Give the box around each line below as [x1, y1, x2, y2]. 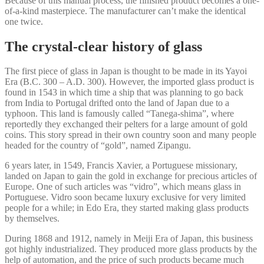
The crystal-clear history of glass [5, 38, 202, 54]
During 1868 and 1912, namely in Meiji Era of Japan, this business [5, 233, 253, 244]
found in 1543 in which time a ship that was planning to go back [5, 87, 243, 98]
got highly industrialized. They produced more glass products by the [5, 244, 257, 255]
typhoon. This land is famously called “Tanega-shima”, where [5, 108, 234, 119]
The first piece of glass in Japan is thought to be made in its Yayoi [5, 66, 247, 77]
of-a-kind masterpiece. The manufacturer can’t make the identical [5, 5, 246, 16]
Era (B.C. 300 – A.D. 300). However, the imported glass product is [5, 77, 254, 87]
